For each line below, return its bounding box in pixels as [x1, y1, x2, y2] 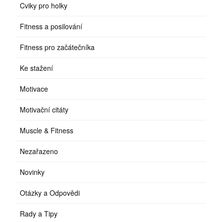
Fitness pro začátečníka [20, 42, 95, 53]
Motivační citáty [20, 105, 69, 115]
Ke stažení [20, 63, 54, 73]
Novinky [20, 167, 45, 177]
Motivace [20, 84, 49, 94]
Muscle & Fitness [20, 125, 74, 136]
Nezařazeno [20, 146, 58, 157]
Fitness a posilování [20, 21, 83, 32]
